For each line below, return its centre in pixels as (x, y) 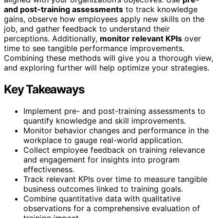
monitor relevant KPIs (141, 39)
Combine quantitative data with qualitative (102, 199)
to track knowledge (160, 9)
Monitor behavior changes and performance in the (116, 131)
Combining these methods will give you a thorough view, (109, 58)
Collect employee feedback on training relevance (114, 150)
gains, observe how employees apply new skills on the (104, 19)
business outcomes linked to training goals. (103, 189)
